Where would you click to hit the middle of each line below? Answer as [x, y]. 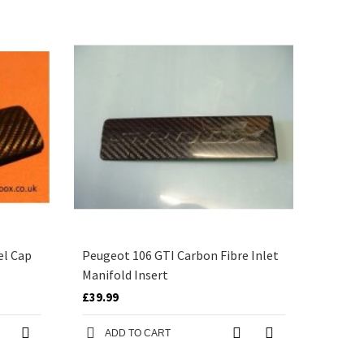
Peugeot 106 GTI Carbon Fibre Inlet [180, 255]
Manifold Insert [125, 275]
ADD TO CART [138, 333]
